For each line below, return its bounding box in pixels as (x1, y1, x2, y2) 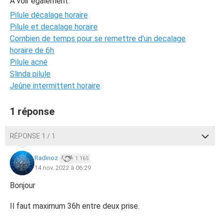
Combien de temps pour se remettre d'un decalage (10, 34, 186, 43)
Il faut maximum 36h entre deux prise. (10, 201, 139, 211)
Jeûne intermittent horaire (10, 81, 100, 90)
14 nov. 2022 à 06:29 (34, 164, 91, 171)
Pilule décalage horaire (10, 10, 88, 20)
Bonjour (10, 181, 37, 190)
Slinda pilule (10, 69, 51, 79)
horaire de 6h (10, 46, 54, 55)
